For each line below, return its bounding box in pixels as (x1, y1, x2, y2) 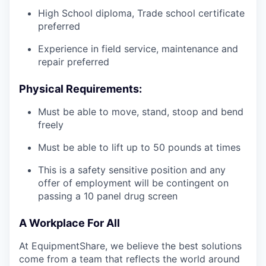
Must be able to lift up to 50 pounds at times (38, 141, 240, 154)
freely (38, 119, 64, 131)
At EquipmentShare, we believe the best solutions (19, 240, 242, 252)
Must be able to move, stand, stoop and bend (38, 106, 243, 118)
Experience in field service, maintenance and (38, 43, 238, 55)
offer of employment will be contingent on (38, 177, 229, 189)
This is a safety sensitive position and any (38, 164, 226, 176)
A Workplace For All (19, 217, 120, 230)
